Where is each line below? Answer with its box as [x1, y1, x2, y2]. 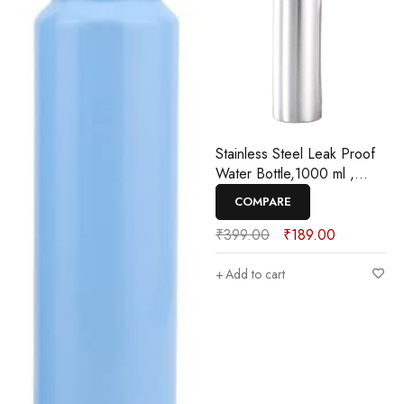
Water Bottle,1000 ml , [216, 163, 354, 184]
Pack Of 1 [216, 183, 277, 204]
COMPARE [234, 193, 291, 210]
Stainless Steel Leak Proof [216, 143, 375, 164]
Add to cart [225, 265, 285, 283]
